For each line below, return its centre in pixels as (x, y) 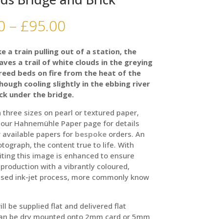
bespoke (90, 134)
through (92, 59)
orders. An (125, 134)
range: (86, 37)
